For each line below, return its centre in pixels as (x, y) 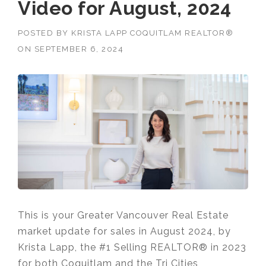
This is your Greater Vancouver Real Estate (123, 215)
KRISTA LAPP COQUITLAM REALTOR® (152, 33)
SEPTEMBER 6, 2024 (79, 49)
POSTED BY (45, 33)
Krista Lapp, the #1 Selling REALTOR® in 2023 (132, 247)
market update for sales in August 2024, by (124, 231)
